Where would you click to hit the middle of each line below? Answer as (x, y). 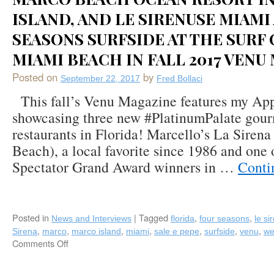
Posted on (35, 77)
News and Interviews (91, 218)
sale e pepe (177, 231)
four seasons (224, 218)
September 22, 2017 (100, 78)
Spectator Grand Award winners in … (125, 167)
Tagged (154, 217)
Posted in (31, 217)
